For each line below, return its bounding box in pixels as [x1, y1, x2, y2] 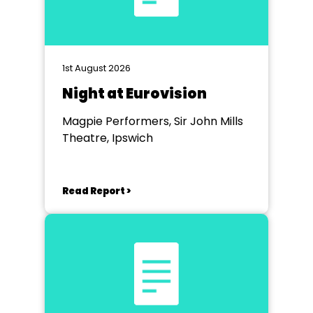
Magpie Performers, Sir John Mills [62, 113, 243, 129]
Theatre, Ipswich [62, 130, 153, 146]
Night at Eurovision [62, 84, 207, 103]
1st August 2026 [62, 61, 131, 75]
